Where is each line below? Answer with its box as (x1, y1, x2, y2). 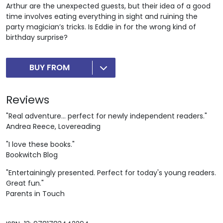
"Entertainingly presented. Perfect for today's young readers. (6, 168, 216, 178)
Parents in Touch (6, 189, 65, 199)
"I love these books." (6, 139, 75, 150)
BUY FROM (29, 62, 70, 74)
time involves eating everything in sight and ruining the (6, 11, 198, 22)
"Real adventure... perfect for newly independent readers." (6, 111, 207, 121)
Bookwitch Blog (6, 150, 58, 160)
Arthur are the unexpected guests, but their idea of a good (6, 1, 211, 11)
